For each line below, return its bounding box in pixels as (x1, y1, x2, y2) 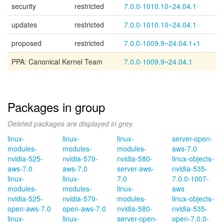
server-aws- (117, 163, 154, 173)
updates (11, 19, 37, 29)
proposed (11, 38, 41, 48)
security (11, 1, 36, 11)
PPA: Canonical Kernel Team (11, 56, 102, 66)
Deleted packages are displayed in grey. (7, 118, 134, 128)
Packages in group (7, 98, 105, 115)
